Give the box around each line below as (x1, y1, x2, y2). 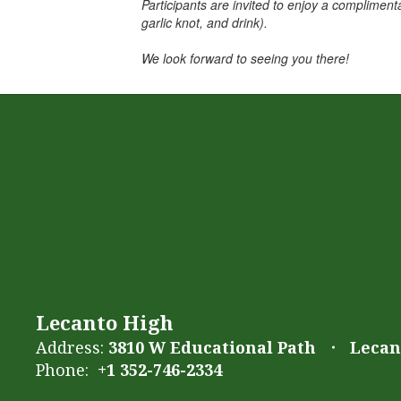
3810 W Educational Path (108, 336, 316, 358)
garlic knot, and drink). (141, 13, 269, 31)
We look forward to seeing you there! (141, 48, 350, 67)
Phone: (36, 358, 89, 380)
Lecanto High (36, 308, 174, 336)
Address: (36, 336, 104, 358)
